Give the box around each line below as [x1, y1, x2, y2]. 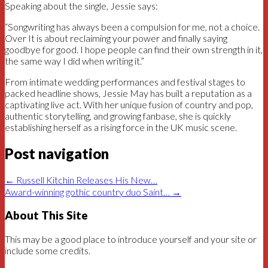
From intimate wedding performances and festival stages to [5, 75, 245, 87]
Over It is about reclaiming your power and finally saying [5, 32, 227, 44]
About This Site [5, 209, 88, 223]
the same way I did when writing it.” [5, 54, 144, 66]
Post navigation [5, 144, 109, 162]
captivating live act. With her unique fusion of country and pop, [5, 98, 253, 110]
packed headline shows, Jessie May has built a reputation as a [5, 87, 252, 99]
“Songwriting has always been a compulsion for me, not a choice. [5, 20, 260, 32]
